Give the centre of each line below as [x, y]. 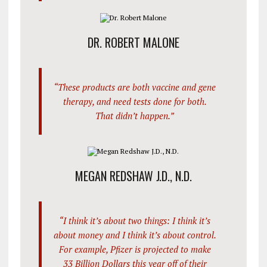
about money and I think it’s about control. [135, 235]
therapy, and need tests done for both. [135, 101]
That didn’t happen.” [135, 115]
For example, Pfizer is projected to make [135, 249]
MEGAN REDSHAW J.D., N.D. [133, 176]
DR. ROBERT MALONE [133, 42]
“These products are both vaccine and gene [135, 87]
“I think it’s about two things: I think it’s [135, 220]
